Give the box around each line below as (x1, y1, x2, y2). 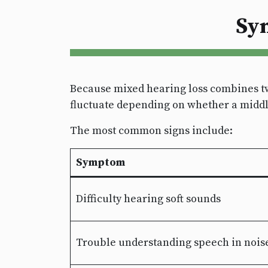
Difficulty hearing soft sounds (76, 192, 221, 206)
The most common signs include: (70, 124, 233, 138)
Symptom (76, 156, 125, 170)
